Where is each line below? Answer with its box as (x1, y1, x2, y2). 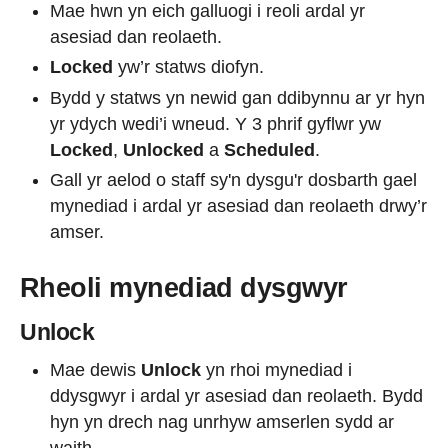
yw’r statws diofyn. (118, 57, 264, 78)
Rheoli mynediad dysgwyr (20, 273, 348, 304)
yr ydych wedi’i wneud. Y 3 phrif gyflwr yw (50, 113, 381, 134)
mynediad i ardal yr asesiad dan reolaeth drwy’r (50, 196, 427, 217)
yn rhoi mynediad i (201, 360, 352, 381)
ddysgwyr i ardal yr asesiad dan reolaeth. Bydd (50, 386, 423, 407)
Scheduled (224, 139, 315, 160)
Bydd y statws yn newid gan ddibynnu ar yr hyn (50, 87, 425, 108)
